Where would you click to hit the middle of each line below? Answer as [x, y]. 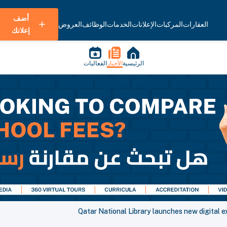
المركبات [170, 24]
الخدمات [119, 24]
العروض [70, 24]
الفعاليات [95, 63]
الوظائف [94, 24]
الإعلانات [144, 24]
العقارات [196, 24]
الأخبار [115, 63]
